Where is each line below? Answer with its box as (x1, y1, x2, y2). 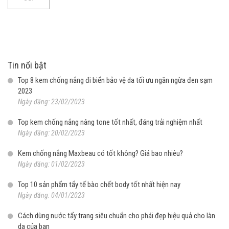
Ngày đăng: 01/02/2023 (18, 159, 85, 168)
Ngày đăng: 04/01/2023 (18, 191, 85, 199)
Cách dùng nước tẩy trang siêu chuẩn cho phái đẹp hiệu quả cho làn (18, 211, 215, 220)
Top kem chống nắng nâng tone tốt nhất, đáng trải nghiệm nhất (18, 117, 202, 127)
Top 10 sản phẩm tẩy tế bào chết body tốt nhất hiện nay (18, 179, 180, 189)
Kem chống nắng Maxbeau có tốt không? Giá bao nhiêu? (18, 148, 183, 158)
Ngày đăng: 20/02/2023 (18, 128, 85, 137)
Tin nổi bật (8, 59, 47, 71)
